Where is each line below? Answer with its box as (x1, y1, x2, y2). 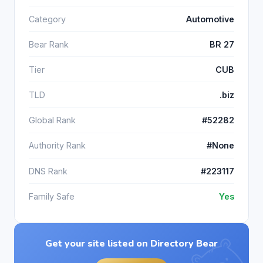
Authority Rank (29, 140, 86, 151)
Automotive (186, 14, 234, 24)
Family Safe (29, 191, 75, 201)
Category (29, 14, 66, 24)
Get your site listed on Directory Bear (45, 237, 218, 251)
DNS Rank (29, 166, 68, 176)
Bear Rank (29, 39, 69, 49)
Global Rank (29, 115, 76, 126)
